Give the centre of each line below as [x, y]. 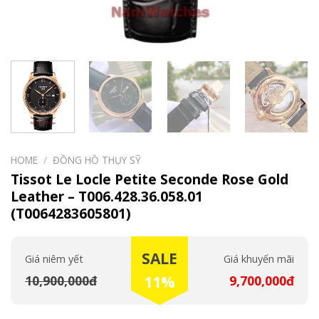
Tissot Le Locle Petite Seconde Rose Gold [150, 179]
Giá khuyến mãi [259, 259]
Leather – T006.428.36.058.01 [107, 197]
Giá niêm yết [54, 259]
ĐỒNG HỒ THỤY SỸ [97, 160]
